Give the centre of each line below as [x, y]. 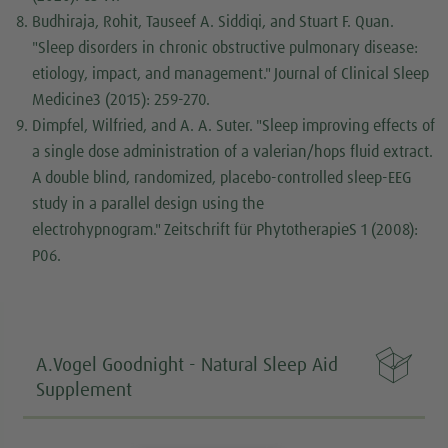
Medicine [63, 100]
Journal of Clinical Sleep [352, 74]
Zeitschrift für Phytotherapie [257, 230]
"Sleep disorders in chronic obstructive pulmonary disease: [225, 48]
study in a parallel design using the [148, 204]
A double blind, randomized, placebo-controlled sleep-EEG [222, 178]
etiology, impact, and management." [153, 74]
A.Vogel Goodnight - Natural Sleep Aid [187, 365]
